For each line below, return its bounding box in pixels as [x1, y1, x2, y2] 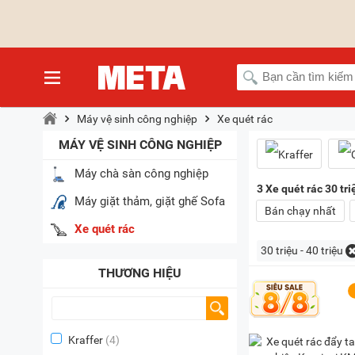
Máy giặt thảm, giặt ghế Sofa [74, 195, 225, 208]
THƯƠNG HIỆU [98, 265, 181, 281]
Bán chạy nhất [265, 204, 336, 217]
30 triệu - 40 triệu [261, 244, 343, 257]
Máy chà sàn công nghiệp [74, 167, 208, 181]
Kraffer [68, 334, 103, 346]
